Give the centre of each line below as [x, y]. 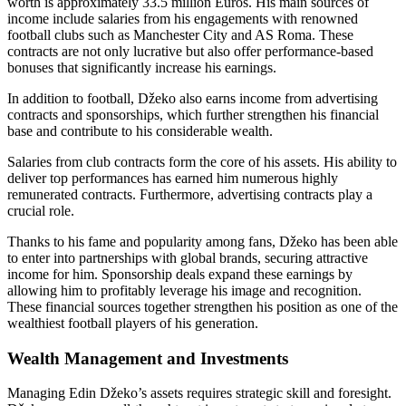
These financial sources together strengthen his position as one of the [203, 306]
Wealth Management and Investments [148, 358]
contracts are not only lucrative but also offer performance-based [190, 51]
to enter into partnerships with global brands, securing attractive [188, 257]
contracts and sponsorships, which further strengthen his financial [193, 114]
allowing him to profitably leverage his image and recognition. [184, 290]
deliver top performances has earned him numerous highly [173, 178]
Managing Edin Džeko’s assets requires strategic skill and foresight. [199, 393]
